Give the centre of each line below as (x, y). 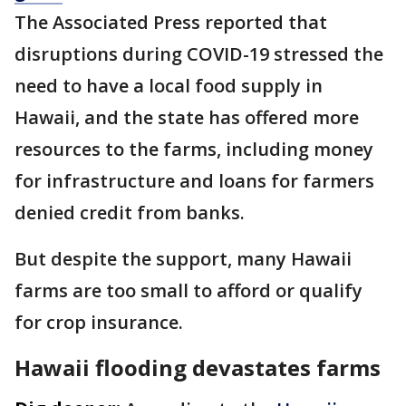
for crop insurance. (101, 323)
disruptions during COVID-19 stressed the (199, 54)
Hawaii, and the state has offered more (187, 118)
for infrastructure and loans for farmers (194, 181)
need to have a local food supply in (169, 86)
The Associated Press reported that (171, 23)
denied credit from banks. (132, 213)
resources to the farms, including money (194, 150)
